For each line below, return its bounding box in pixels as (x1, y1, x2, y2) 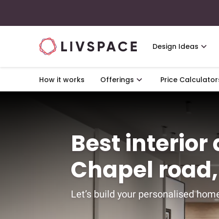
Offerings (100, 75, 134, 85)
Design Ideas (153, 42, 198, 51)
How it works (39, 75, 85, 85)
